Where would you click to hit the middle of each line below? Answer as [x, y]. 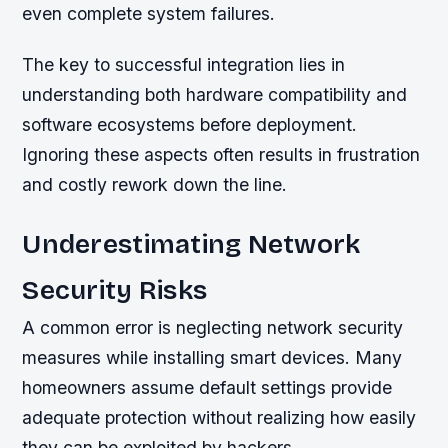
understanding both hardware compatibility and [215, 94]
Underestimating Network [191, 243]
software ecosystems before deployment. [190, 124]
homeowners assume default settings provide [207, 387]
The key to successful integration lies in [184, 64]
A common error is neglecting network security [213, 327]
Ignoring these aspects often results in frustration [221, 154]
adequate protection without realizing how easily [219, 417]
